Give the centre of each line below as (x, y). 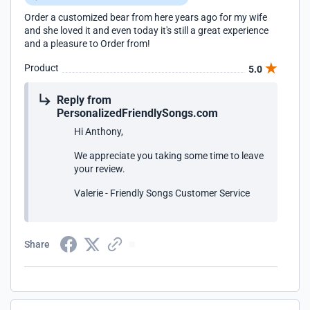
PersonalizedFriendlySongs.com (137, 113)
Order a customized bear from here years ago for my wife (146, 17)
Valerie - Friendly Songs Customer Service (162, 193)
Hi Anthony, (99, 131)
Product (42, 68)
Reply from (84, 100)
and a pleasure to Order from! (87, 44)
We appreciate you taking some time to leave (169, 156)
